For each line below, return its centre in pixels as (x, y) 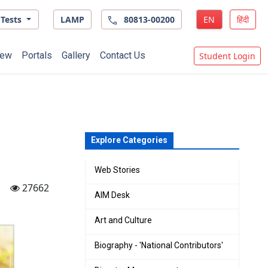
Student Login (227, 56)
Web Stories (117, 170)
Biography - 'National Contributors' (159, 245)
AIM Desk (112, 195)
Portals (37, 56)
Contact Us (123, 56)
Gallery (76, 56)
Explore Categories (129, 140)
